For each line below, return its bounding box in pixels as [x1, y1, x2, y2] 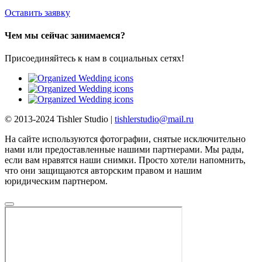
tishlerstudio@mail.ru [115, 114, 194, 125]
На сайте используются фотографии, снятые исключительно [5, 134, 246, 144]
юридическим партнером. [5, 176, 108, 187]
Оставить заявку [5, 7, 70, 18]
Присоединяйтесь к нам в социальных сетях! [5, 53, 184, 64]
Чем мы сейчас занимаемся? [5, 30, 125, 40]
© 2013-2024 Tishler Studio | [5, 114, 115, 125]
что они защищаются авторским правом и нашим [5, 166, 202, 176]
